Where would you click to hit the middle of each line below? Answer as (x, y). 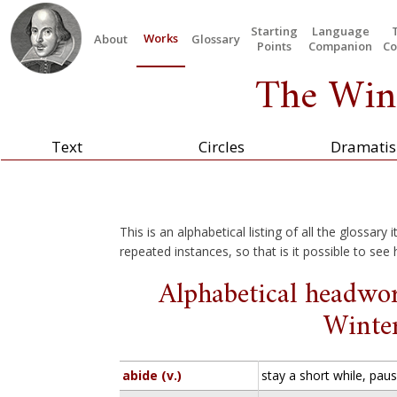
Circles (221, 147)
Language (340, 31)
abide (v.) (152, 375)
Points (274, 46)
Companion (340, 46)
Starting (274, 31)
